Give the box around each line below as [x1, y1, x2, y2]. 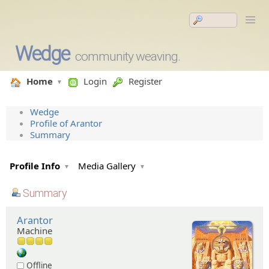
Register [128, 75, 162, 87]
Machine [17, 224, 52, 237]
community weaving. [74, 49, 180, 64]
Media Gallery [78, 160, 136, 172]
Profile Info [10, 160, 60, 172]
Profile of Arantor [30, 117, 102, 129]
